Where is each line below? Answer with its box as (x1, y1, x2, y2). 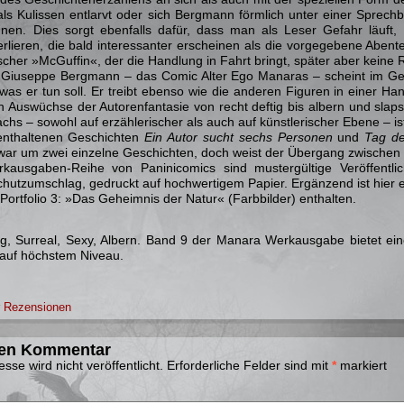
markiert (336, 358, 388, 372)
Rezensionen (4, 300, 72, 314)
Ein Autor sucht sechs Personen (144, 130, 333, 144)
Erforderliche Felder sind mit (163, 358, 333, 372)
